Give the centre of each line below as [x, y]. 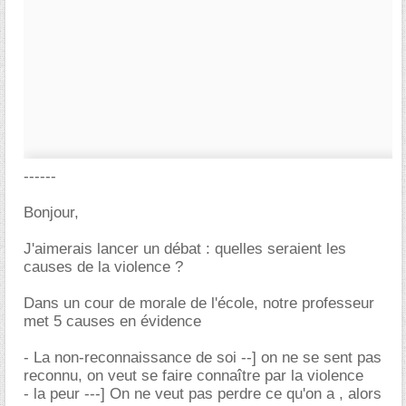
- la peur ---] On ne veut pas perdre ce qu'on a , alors [203, 394]
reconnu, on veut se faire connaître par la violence [193, 376]
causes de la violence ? [103, 267]
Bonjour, [51, 213]
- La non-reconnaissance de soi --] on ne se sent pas [203, 358]
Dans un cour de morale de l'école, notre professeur [199, 303]
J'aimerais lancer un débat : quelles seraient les [185, 249]
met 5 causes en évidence [112, 321]
